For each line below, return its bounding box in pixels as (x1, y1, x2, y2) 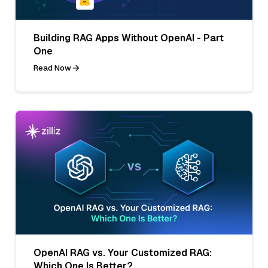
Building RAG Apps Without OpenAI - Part (33, 31, 224, 44)
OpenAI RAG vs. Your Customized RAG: (33, 246, 212, 260)
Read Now (33, 62, 71, 73)
